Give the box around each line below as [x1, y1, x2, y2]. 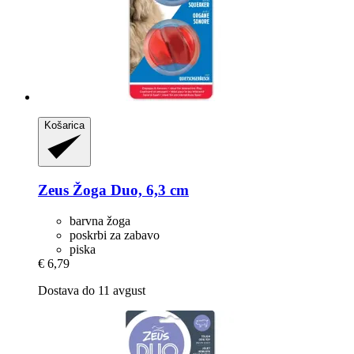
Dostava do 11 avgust [38, 283, 145, 297]
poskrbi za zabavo [70, 228, 160, 242]
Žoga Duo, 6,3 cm [69, 182, 189, 199]
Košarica [44, 119, 85, 131]
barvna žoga [70, 213, 130, 228]
